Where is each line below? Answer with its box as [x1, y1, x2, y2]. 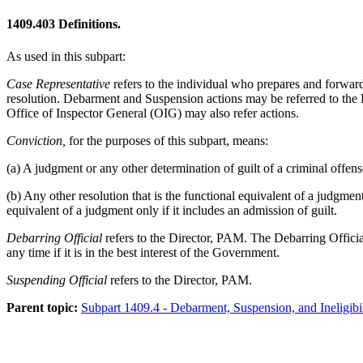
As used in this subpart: [6, 49, 126, 63]
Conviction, [6, 133, 66, 147]
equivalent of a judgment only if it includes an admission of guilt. [6, 203, 337, 217]
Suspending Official [6, 272, 107, 287]
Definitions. [55, 17, 121, 32]
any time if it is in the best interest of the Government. [6, 245, 280, 259]
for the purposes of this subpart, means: [66, 133, 268, 147]
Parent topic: [6, 300, 78, 314]
